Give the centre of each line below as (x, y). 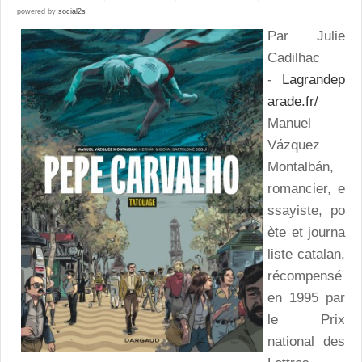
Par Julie (306, 36)
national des (306, 342)
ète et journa (306, 233)
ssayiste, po (306, 211)
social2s (72, 12)
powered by (38, 12)
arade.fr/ (293, 102)
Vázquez (294, 145)
